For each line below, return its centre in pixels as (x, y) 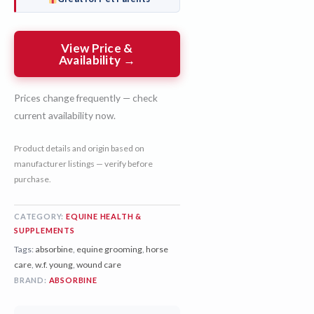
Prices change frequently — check (86, 97)
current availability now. (65, 115)
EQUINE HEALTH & (104, 216)
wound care (99, 264)
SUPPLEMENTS (45, 230)
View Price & (97, 48)
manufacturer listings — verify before (83, 163)
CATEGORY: (40, 216)
